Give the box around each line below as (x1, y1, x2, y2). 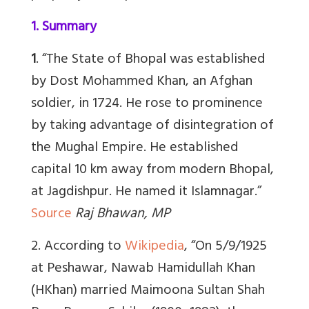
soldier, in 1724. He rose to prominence (31, 92, 263, 118)
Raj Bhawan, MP (75, 202, 170, 228)
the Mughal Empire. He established (31, 136, 238, 162)
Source (31, 202, 72, 228)
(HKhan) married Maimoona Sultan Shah (31, 279, 265, 305)
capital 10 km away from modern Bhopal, (31, 158, 274, 184)
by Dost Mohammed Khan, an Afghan (31, 70, 252, 96)
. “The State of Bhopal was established (36, 48, 265, 74)
